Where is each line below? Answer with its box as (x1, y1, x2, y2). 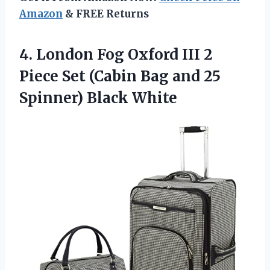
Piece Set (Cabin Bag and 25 (19, 67, 221, 86)
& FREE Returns (63, 7, 149, 21)
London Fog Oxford (36, 45, 178, 64)
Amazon (19, 7, 63, 21)
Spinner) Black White (19, 89, 177, 108)
